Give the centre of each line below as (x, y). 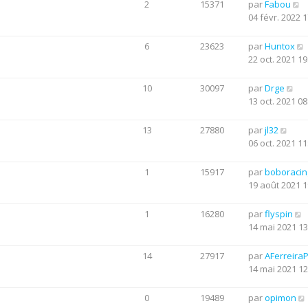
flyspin (279, 214)
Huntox (280, 46)
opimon (280, 298)
